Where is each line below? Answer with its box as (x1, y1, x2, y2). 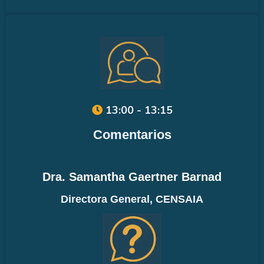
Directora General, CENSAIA (61, 193, 203, 205)
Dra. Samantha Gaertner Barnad (42, 170, 222, 183)
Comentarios (93, 127, 171, 142)
